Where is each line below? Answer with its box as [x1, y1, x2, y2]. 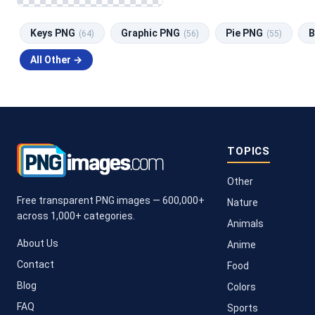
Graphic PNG [121, 27, 182, 39]
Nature [227, 196, 259, 208]
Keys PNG [30, 27, 77, 39]
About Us [17, 237, 58, 249]
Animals [227, 217, 264, 229]
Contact [17, 258, 54, 270]
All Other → [30, 53, 82, 65]
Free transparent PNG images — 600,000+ [17, 194, 205, 206]
